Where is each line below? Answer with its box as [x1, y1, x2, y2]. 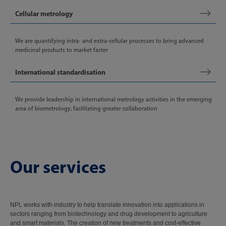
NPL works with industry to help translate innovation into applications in [10, 201, 204, 208]
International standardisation [15, 68, 105, 77]
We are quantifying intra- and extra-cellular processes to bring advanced [15, 37, 204, 44]
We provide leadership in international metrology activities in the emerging [15, 96, 212, 103]
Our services [10, 155, 106, 178]
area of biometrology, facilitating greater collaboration [15, 105, 157, 112]
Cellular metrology [15, 9, 73, 18]
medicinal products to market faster [15, 46, 108, 53]
